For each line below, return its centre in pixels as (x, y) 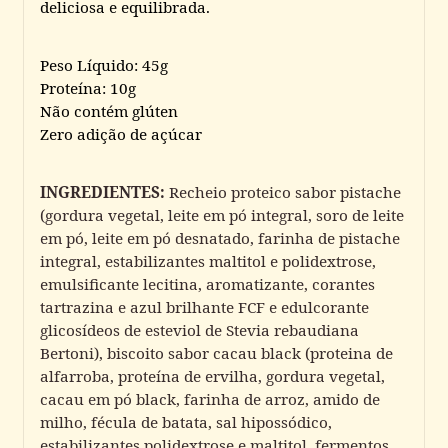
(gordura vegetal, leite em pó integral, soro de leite (222, 214)
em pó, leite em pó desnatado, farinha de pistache (220, 237)
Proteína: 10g (88, 87)
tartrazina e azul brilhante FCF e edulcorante (204, 306)
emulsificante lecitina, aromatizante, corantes (207, 283)
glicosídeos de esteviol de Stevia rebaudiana (199, 329)
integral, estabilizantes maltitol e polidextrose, (208, 260)
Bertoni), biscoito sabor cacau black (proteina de (216, 352)
